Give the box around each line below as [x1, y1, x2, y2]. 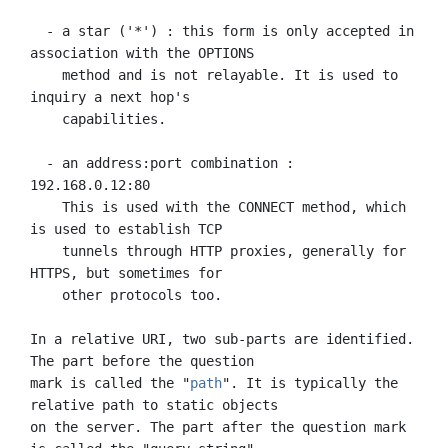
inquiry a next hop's [30, 88, 190, 105]
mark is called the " [30, 374, 190, 391]
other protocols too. [30, 286, 62, 303]
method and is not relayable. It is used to [30, 66, 62, 83]
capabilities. [30, 110, 62, 127]
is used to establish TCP [30, 220, 222, 237]
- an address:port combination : [30, 154, 46, 171]
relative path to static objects [30, 396, 278, 413]
